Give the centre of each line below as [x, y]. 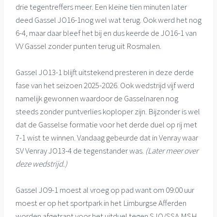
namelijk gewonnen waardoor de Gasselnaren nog [97, 98]
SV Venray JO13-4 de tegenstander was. [80, 150]
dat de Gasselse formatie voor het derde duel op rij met [106, 124]
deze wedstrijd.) [41, 163]
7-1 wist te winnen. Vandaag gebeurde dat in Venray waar [107, 137]
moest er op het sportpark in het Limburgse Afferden [101, 203]
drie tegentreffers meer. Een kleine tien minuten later [101, 7]
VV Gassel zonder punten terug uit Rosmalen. [88, 46]
